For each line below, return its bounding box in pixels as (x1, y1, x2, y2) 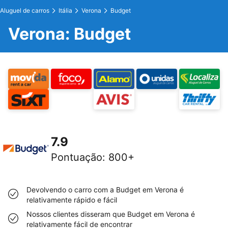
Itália (59, 7, 72, 14)
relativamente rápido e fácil (26, 195, 117, 204)
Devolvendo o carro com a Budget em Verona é (26, 185, 184, 194)
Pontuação (51, 151, 102, 163)
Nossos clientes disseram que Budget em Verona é (26, 210, 195, 218)
